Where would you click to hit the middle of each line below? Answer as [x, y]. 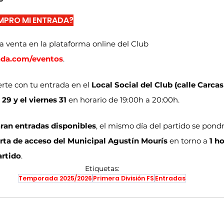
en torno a [188, 140]
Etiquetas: [102, 168]
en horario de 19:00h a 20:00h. [123, 99]
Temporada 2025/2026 [55, 178]
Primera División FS [123, 178]
